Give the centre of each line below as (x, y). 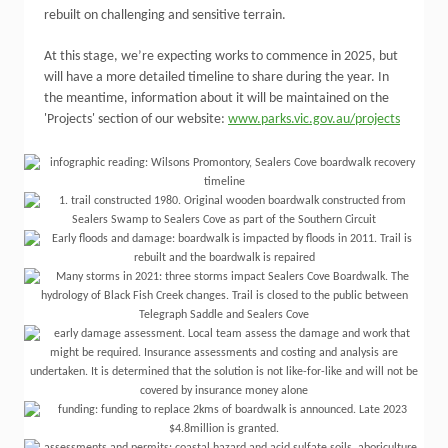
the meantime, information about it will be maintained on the (216, 98)
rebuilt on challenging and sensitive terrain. (165, 15)
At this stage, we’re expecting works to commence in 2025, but (221, 56)
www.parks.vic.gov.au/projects (314, 119)
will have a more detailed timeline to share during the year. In (216, 77)
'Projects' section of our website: (136, 119)
